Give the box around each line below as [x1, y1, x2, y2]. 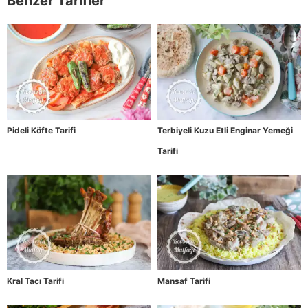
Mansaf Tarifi [157, 276, 210, 287]
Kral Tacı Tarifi [7, 276, 64, 287]
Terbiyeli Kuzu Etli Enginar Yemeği [157, 124, 293, 135]
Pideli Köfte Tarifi [7, 124, 76, 135]
